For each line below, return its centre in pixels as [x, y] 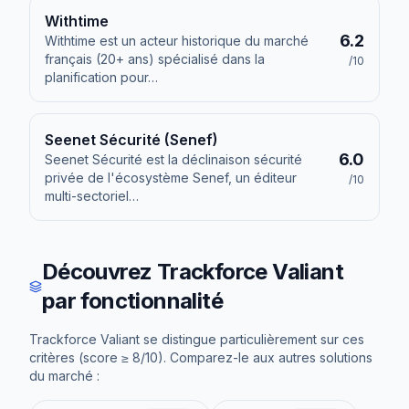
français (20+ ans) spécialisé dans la [155, 59]
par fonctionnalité [132, 301]
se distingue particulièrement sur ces [252, 339]
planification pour [96, 77]
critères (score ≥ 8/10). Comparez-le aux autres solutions [201, 357]
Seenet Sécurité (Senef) [131, 140]
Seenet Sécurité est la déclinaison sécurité [173, 159]
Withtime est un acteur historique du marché [177, 41]
